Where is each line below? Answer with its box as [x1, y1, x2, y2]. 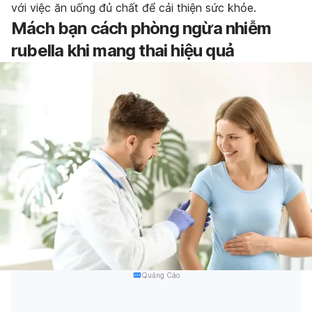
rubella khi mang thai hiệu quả [11, 40, 234, 61]
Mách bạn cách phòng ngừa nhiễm [11, 18, 272, 39]
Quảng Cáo [141, 271, 180, 280]
